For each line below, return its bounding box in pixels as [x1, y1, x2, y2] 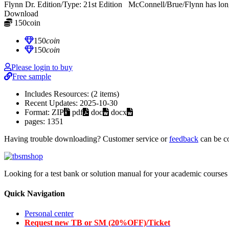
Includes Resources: [25, 89, 91, 98]
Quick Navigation [4, 189, 65, 198]
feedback [169, 134, 198, 143]
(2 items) [91, 89, 119, 98]
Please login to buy [11, 62, 73, 72]
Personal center [25, 209, 74, 218]
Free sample [12, 72, 51, 81]
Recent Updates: [25, 98, 80, 107]
